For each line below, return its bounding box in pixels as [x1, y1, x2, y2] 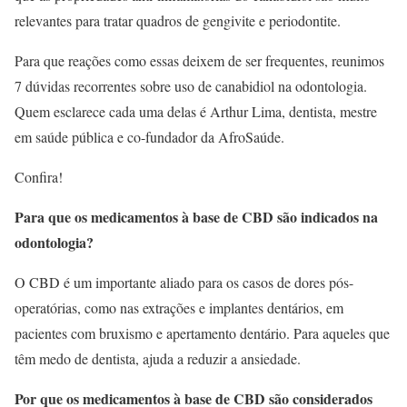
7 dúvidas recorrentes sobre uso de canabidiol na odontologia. [15, 75, 367, 95]
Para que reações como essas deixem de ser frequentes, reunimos [15, 50, 384, 70]
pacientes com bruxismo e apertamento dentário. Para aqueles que [15, 323, 390, 342]
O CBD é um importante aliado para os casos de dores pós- [15, 272, 353, 292]
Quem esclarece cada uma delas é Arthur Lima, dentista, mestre [15, 101, 377, 121]
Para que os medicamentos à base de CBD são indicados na [15, 205, 378, 227]
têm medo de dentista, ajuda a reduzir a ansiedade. [15, 348, 301, 368]
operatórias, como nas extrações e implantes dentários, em [15, 297, 343, 317]
